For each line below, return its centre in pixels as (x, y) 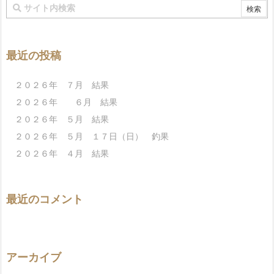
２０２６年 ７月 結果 (62, 84)
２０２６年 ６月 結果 (66, 102)
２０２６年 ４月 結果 (62, 153)
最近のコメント (45, 199)
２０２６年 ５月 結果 (62, 119)
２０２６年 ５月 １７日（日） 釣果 (92, 136)
